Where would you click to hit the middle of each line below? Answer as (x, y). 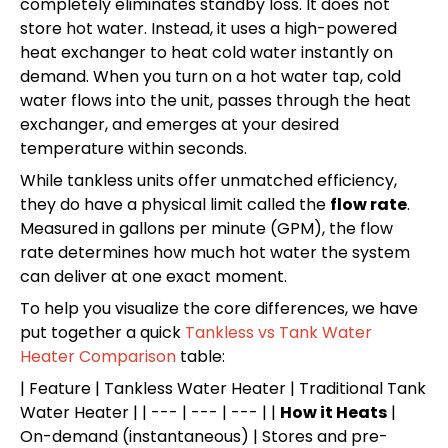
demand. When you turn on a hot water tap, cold (210, 76)
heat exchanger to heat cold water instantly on (206, 52)
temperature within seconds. (133, 148)
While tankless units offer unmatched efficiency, (208, 180)
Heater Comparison (98, 356)
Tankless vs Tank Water (278, 332)
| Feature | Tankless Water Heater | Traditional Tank (223, 388)
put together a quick (102, 332)
